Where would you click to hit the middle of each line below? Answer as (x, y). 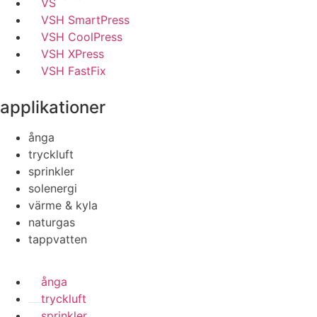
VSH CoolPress (82, 36)
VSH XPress (73, 53)
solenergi (53, 188)
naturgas (52, 222)
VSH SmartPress (85, 19)
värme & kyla (63, 205)
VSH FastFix (74, 70)
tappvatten (58, 239)
